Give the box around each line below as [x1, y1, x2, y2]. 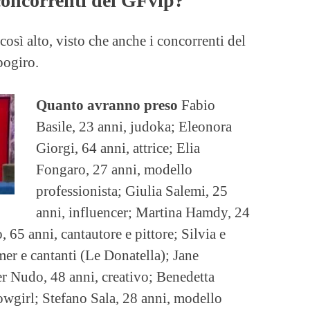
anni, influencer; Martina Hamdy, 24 [36, 204, 250, 221]
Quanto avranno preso [36, 97, 182, 113]
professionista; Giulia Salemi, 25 [36, 183, 228, 199]
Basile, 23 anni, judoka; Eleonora [36, 118, 232, 135]
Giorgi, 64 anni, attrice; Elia [36, 140, 201, 156]
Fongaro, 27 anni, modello [36, 161, 193, 178]
